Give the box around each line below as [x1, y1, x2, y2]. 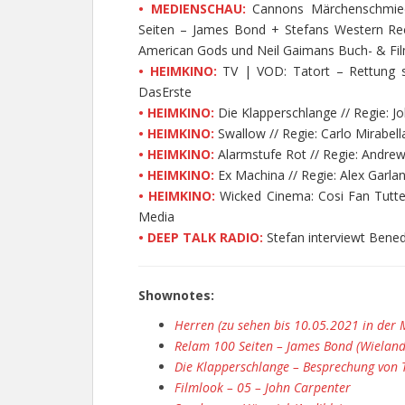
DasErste [138, 83, 192, 101]
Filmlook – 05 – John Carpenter [174, 379, 351, 397]
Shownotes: [138, 287, 214, 305]
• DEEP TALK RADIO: [138, 229, 263, 247]
